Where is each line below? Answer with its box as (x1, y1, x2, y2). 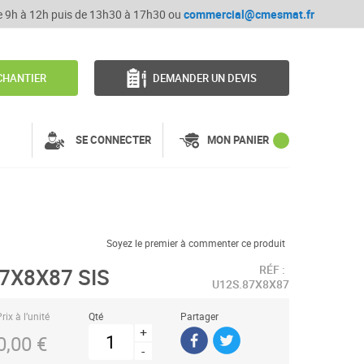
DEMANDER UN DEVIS (153, 71, 258, 85)
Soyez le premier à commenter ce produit (106, 236, 285, 249)
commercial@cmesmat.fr (183, 6, 314, 22)
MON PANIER (207, 132, 269, 147)
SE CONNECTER (75, 132, 151, 147)
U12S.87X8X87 (212, 276, 289, 292)
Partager (180, 309, 219, 323)
